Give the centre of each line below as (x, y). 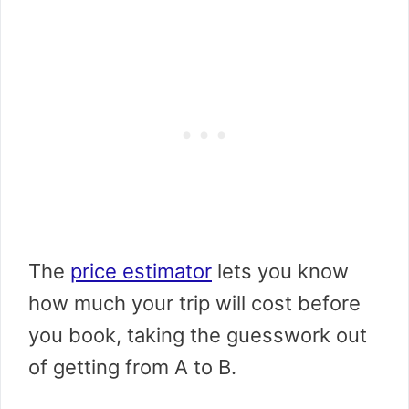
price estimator (141, 272)
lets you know (280, 272)
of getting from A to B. (132, 367)
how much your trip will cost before (194, 304)
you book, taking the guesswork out (198, 336)
